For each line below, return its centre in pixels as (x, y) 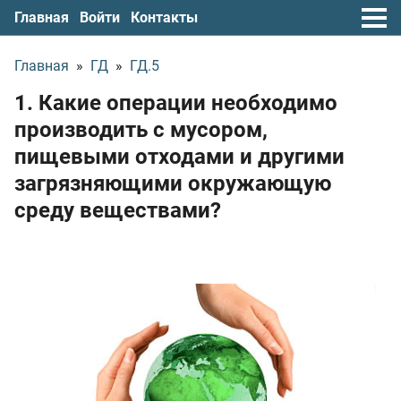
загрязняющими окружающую (173, 183)
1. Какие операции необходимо (176, 103)
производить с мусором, (141, 130)
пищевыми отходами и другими (179, 157)
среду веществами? (118, 210)
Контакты (164, 17)
